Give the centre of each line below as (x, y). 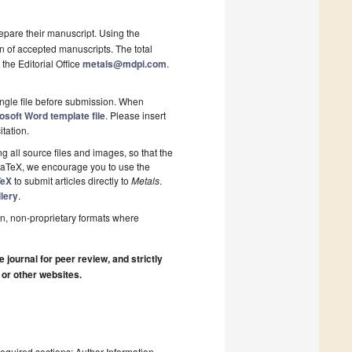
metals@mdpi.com (125, 64)
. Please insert (136, 115)
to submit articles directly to (72, 181)
